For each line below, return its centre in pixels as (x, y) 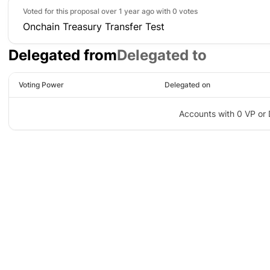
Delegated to (162, 55)
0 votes (185, 11)
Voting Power (41, 85)
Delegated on (187, 85)
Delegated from (63, 55)
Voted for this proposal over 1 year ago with (98, 11)
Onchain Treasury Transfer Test (94, 27)
